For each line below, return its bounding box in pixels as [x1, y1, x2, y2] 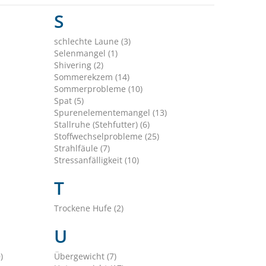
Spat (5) [53, 95, 84, 107]
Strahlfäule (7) [53, 142, 110, 154]
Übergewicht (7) [53, 251, 116, 262]
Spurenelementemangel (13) [53, 107, 167, 119]
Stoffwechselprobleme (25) [53, 131, 159, 142]
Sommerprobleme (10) [53, 83, 142, 95]
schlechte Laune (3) [53, 36, 131, 47]
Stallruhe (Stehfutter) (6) [53, 119, 150, 131]
